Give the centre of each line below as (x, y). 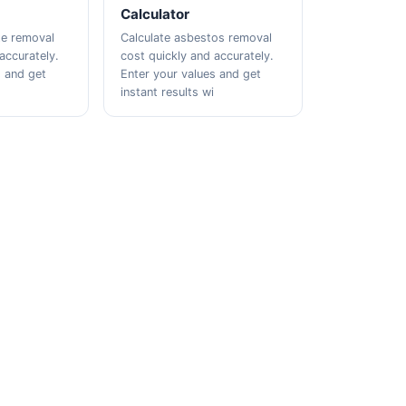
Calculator (155, 14)
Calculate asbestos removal (196, 38)
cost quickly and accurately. (197, 56)
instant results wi (167, 92)
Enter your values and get (190, 74)
